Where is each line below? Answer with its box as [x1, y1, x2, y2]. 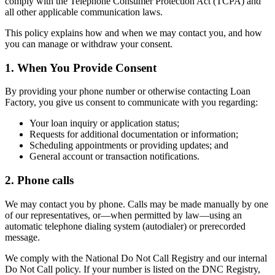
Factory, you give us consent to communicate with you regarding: [5, 97, 258, 108]
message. [5, 231, 40, 242]
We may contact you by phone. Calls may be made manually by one [5, 198, 268, 209]
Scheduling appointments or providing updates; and [29, 140, 228, 151]
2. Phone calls [5, 174, 74, 187]
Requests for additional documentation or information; [29, 129, 238, 140]
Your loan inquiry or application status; [29, 118, 179, 129]
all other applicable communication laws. [5, 6, 163, 17]
